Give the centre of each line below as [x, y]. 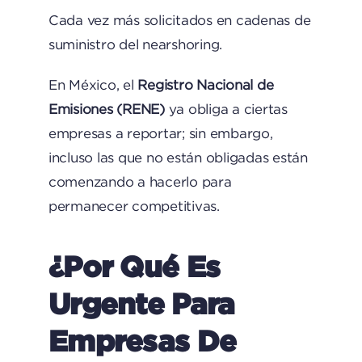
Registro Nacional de [206, 85]
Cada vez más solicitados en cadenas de [179, 20]
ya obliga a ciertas [226, 109]
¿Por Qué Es [134, 266]
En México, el [93, 85]
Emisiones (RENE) [106, 109]
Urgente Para [141, 303]
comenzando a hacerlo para [140, 182]
